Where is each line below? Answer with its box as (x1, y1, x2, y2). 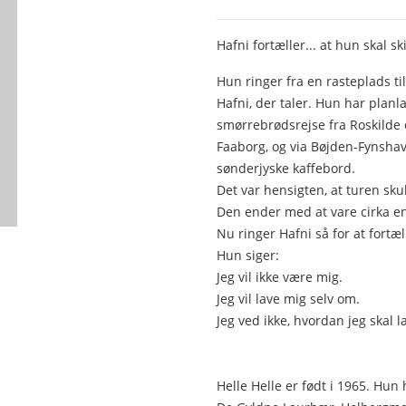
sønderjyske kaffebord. (217, 159, 359, 178)
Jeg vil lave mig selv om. (217, 290, 363, 308)
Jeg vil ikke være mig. (217, 268, 346, 286)
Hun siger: (217, 246, 283, 265)
